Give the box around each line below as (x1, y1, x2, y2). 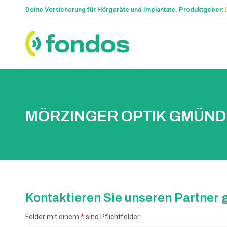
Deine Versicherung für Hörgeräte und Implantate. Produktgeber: (25, 5, 225, 13)
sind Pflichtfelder (84, 213, 140, 221)
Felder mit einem (25, 213, 81, 221)
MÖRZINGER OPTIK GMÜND (25, 107, 226, 124)
